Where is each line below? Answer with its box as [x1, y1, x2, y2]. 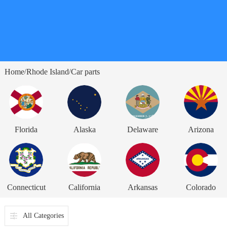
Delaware [127, 125, 158, 134]
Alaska [73, 125, 96, 134]
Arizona [187, 125, 214, 134]
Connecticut [7, 182, 46, 192]
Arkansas [127, 182, 158, 192]
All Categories [22, 211, 64, 219]
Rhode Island [26, 67, 69, 76]
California [68, 182, 100, 192]
